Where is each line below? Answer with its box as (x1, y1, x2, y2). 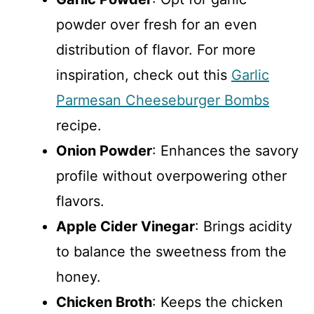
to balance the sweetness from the (56, 243, 287, 260)
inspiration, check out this (56, 66, 231, 83)
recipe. (56, 116, 102, 134)
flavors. (56, 192, 104, 210)
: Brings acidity (195, 217, 292, 235)
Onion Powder (56, 142, 152, 159)
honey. (56, 268, 101, 285)
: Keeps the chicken (152, 293, 283, 310)
